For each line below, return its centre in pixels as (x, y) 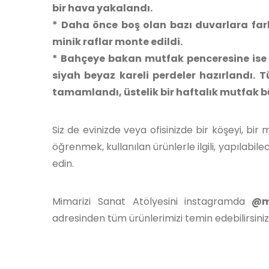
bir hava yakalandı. (102, 8)
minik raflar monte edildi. (117, 42)
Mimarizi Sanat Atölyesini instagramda (149, 201)
